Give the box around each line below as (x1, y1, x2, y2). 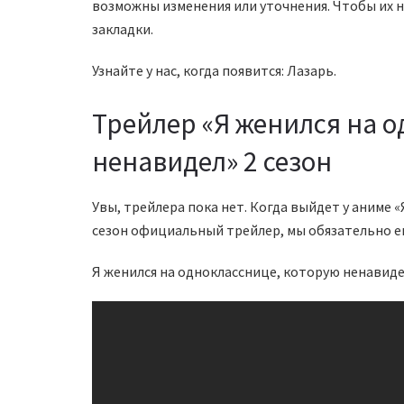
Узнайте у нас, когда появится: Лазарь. (92, 60, 336, 79)
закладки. (92, 19, 153, 38)
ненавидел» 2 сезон (92, 143, 332, 180)
